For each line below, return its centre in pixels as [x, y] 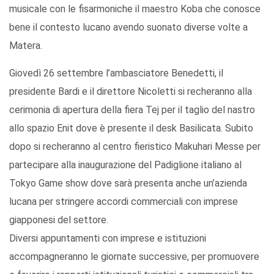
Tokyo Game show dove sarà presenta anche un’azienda [128, 183]
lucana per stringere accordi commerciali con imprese [124, 202]
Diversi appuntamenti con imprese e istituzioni [108, 239]
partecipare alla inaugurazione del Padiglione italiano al [125, 165]
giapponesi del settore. [59, 220]
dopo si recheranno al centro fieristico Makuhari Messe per [135, 147]
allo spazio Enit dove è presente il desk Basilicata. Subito [131, 128]
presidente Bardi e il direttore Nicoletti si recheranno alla [131, 92]
